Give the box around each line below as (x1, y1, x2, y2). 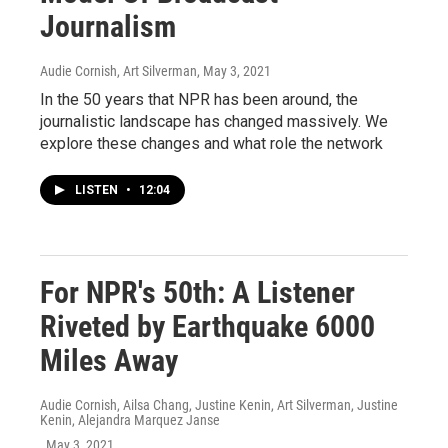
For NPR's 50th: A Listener (40, 274, 355, 310)
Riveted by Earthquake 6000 (40, 308, 375, 344)
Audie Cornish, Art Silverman (40, 62, 197, 79)
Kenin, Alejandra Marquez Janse (40, 411, 220, 428)
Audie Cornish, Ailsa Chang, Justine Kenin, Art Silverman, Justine (40, 396, 398, 413)
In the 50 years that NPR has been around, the (40, 89, 358, 109)
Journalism (40, 8, 176, 44)
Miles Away (40, 342, 178, 378)
